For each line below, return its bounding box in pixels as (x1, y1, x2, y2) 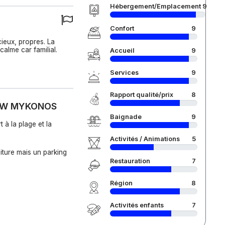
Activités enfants (109, 201, 164, 209)
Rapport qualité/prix (109, 91, 173, 98)
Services (109, 69, 139, 76)
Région (109, 179, 133, 187)
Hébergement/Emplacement (109, 3, 201, 10)
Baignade (109, 113, 142, 121)
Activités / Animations (109, 135, 180, 143)
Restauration (109, 157, 150, 165)
